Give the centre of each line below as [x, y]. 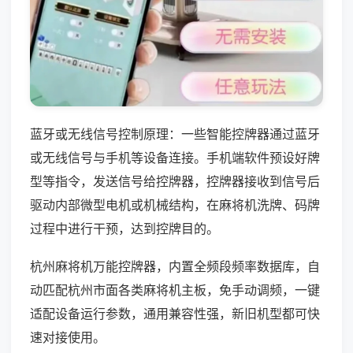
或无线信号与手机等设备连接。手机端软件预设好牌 [175, 157]
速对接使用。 [68, 337]
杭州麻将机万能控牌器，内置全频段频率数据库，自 [175, 266]
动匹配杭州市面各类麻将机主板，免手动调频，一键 [175, 290]
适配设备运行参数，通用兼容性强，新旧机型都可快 [175, 313]
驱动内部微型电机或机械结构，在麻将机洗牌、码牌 [175, 204]
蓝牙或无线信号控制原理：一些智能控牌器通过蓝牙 [175, 134]
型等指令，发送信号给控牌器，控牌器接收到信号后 [175, 181]
